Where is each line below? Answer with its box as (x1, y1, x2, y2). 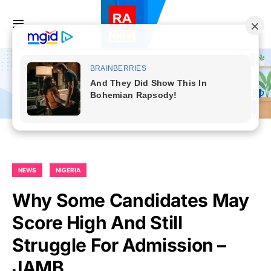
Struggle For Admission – (12, 234, 226, 256)
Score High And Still (12, 212, 183, 234)
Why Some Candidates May (12, 189, 249, 212)
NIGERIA (56, 166, 80, 174)
